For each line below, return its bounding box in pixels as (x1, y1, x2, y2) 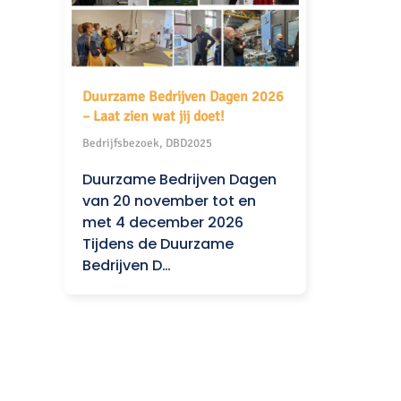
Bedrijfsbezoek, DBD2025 (82, 135, 212, 150)
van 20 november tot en (82, 190, 256, 211)
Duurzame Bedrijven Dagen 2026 (82, 87, 284, 106)
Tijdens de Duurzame (82, 233, 234, 254)
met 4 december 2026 (82, 211, 243, 233)
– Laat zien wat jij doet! (82, 107, 225, 125)
